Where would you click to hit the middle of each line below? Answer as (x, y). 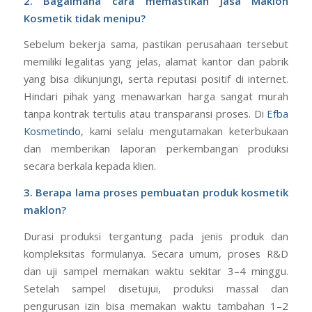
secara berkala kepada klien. (89, 166)
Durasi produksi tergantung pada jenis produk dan (156, 236)
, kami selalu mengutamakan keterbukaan (185, 131)
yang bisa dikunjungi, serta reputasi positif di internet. (156, 79)
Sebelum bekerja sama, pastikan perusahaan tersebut (156, 44)
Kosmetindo (52, 131)
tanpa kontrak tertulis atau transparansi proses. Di (145, 114)
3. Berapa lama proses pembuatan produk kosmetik (156, 193)
